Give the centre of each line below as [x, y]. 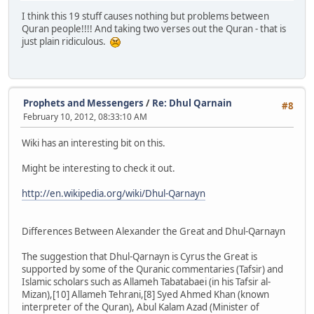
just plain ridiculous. [66, 41]
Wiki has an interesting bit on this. [94, 143]
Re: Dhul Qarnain [192, 103]
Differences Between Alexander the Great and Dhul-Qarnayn [153, 232]
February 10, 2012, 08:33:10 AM [85, 116]
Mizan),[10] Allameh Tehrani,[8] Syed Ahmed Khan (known [145, 295]
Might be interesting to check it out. [98, 169]
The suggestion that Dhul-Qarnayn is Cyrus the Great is [139, 257]
